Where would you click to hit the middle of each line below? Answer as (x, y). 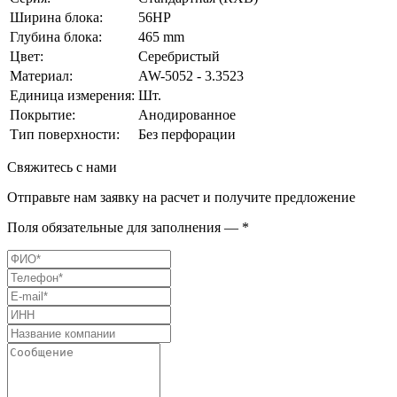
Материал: (41, 75)
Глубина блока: (56, 36)
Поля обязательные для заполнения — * (128, 227)
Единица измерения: (72, 95)
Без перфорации (187, 134)
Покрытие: (43, 114)
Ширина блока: (56, 17)
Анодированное (187, 114)
